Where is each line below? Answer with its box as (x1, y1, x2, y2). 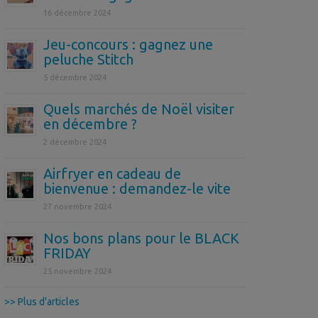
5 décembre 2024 (43, 72, 106, 82)
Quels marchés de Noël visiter (43, 100, 234, 117)
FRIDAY (43, 244, 91, 261)
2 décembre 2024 (43, 137, 106, 146)
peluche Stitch (43, 50, 133, 67)
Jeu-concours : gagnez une (43, 35, 213, 53)
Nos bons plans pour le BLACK (43, 229, 239, 246)
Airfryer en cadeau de (43, 165, 181, 182)
